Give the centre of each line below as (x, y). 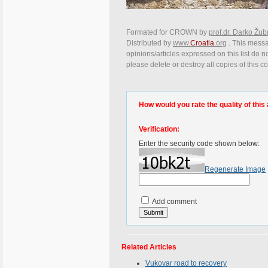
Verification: (159, 129)
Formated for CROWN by (167, 33)
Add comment (174, 202)
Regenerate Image (235, 169)
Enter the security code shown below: (199, 144)
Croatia (202, 43)
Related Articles (149, 247)
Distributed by (150, 43)
